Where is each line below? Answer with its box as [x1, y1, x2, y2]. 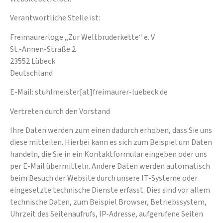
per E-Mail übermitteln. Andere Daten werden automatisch [10, 160, 210, 172]
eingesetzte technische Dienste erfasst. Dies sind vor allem [10, 184, 210, 196]
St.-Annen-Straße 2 [10, 43, 76, 55]
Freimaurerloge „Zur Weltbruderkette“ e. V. [10, 31, 156, 43]
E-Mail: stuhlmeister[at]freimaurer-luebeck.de [10, 87, 168, 98]
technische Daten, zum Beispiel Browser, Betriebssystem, [10, 196, 207, 208]
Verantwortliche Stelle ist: [10, 12, 100, 24]
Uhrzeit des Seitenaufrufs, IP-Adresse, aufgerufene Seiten [10, 208, 203, 220]
